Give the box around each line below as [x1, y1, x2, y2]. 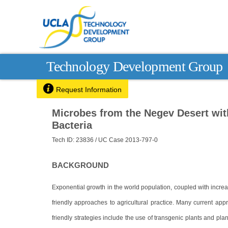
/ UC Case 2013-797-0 [95, 136, 158, 144]
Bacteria [52, 119, 92, 131]
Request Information [56, 85, 122, 94]
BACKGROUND [52, 161, 109, 169]
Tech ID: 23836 [52, 136, 95, 144]
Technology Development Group [46, 58, 223, 74]
